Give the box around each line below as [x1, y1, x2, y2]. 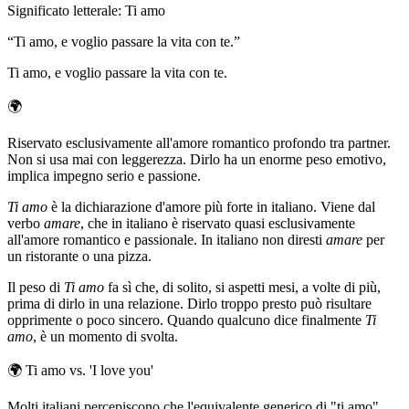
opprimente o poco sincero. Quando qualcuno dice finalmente [7, 311, 365, 328]
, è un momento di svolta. [33, 328, 178, 344]
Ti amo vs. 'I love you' [26, 362, 153, 378]
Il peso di [7, 278, 64, 295]
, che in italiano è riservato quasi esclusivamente [80, 215, 355, 231]
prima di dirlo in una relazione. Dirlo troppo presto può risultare [7, 295, 372, 311]
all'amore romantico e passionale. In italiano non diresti [7, 231, 326, 247]
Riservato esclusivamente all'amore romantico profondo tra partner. [7, 134, 391, 151]
